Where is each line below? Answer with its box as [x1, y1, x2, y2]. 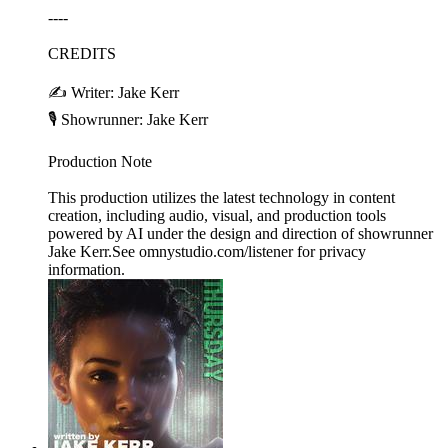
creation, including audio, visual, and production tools [48, 207, 386, 225]
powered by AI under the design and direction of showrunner [48, 225, 433, 243]
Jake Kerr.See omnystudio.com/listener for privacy [48, 243, 366, 261]
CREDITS [48, 45, 120, 63]
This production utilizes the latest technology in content [48, 189, 395, 207]
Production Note [48, 153, 152, 171]
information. [48, 261, 125, 279]
